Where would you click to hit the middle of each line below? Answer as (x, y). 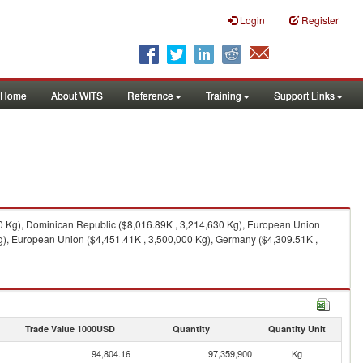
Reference (150, 95)
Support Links (304, 95)
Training (224, 95)
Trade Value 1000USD (70, 329)
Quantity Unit (297, 329)
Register (320, 20)
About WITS (77, 95)
